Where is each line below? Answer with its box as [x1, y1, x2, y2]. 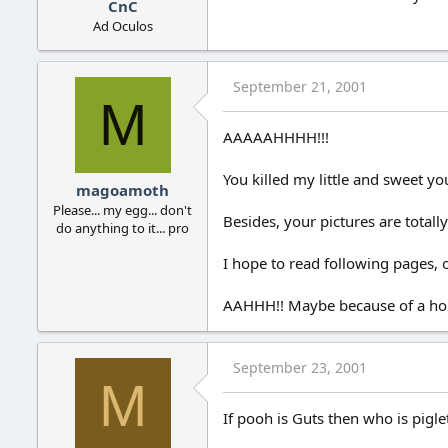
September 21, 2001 [233, 76, 367, 96]
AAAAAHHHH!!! [223, 126, 329, 147]
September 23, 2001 [233, 357, 367, 377]
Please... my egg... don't [53, 201, 192, 220]
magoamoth [76, 180, 169, 201]
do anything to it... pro [56, 219, 189, 238]
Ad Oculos [92, 16, 153, 35]
